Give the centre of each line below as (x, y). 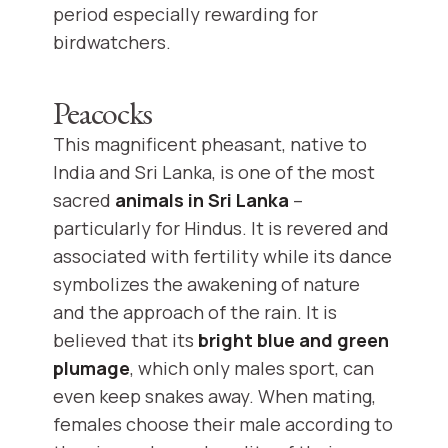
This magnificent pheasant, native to (210, 144)
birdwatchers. (112, 42)
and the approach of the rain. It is (195, 312)
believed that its (125, 340)
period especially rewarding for (185, 14)
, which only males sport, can (252, 368)
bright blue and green (293, 340)
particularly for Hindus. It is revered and (221, 228)
